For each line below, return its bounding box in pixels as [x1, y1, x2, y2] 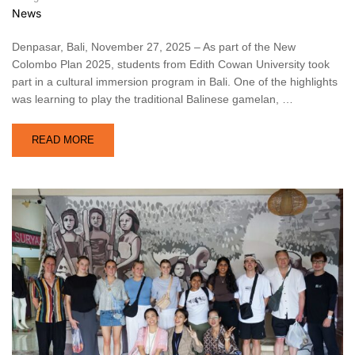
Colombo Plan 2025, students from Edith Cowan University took [12, 57, 330, 71]
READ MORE [32, 133, 94, 146]
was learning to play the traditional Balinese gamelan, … [12, 92, 293, 105]
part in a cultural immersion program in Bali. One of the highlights [12, 74, 338, 88]
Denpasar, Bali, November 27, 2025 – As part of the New [12, 40, 296, 53]
